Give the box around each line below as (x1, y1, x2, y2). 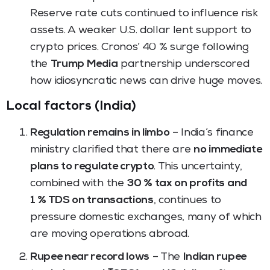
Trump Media (50, 58, 118, 70)
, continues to (153, 195, 222, 206)
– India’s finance (169, 127, 254, 139)
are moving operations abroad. (30, 228, 189, 240)
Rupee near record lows (30, 251, 149, 263)
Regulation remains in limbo (30, 127, 170, 139)
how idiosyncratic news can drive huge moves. (30, 75, 262, 87)
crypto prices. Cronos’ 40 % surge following (30, 42, 249, 53)
